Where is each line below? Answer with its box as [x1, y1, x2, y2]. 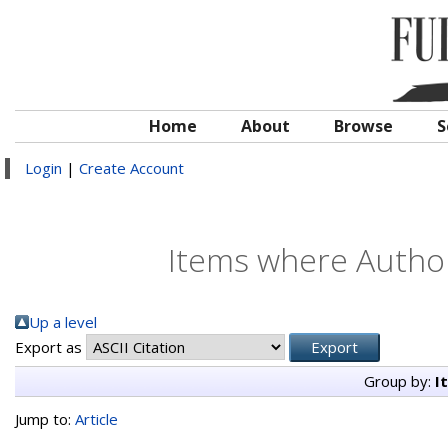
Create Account [79, 158, 184, 178]
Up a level [29, 312, 97, 332]
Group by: [363, 371, 435, 391]
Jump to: [15, 409, 75, 429]
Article [75, 409, 118, 429]
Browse [334, 115, 393, 137]
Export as [15, 337, 86, 357]
